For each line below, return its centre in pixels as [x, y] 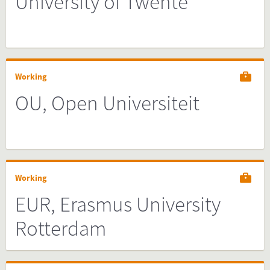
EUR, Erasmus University [118, 204]
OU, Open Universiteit [107, 103]
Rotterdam [61, 228]
